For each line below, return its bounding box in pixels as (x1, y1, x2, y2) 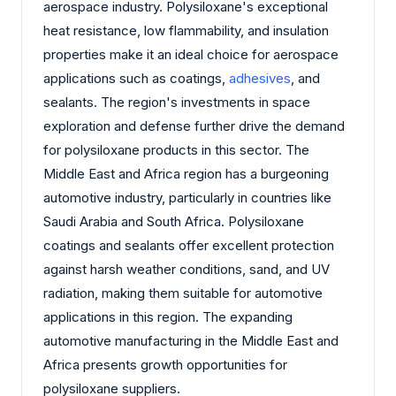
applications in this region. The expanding (43, 308, 293, 326)
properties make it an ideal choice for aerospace (43, 46, 339, 64)
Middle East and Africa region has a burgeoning (43, 165, 329, 183)
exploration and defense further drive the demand (43, 118, 345, 135)
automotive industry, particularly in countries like (43, 189, 331, 207)
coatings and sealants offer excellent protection (43, 237, 334, 255)
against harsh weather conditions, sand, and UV (43, 261, 330, 278)
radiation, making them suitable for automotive (43, 285, 323, 302)
